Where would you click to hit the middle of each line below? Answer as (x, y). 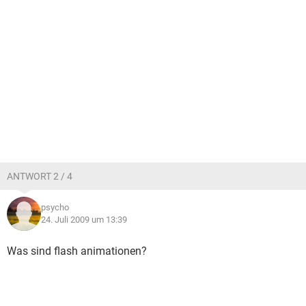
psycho (55, 207)
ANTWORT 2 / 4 (40, 176)
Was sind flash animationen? (77, 251)
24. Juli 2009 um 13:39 (84, 220)
